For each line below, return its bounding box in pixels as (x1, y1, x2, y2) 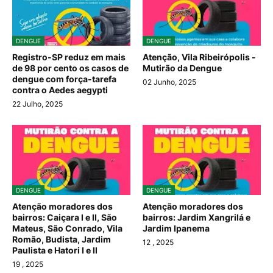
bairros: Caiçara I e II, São (12, 212, 117, 223)
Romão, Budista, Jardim (12, 234, 111, 245)
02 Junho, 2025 (143, 77, 196, 87)
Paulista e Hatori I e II (12, 245, 97, 256)
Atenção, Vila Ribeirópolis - (143, 52, 256, 63)
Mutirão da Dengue (143, 63, 222, 74)
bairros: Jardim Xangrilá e (143, 212, 250, 223)
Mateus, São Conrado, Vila (12, 223, 122, 234)
